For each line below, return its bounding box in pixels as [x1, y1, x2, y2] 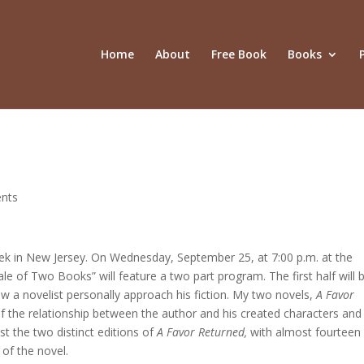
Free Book [210, 46, 266, 62]
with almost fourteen [250, 324, 362, 340]
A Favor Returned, [157, 324, 251, 340]
